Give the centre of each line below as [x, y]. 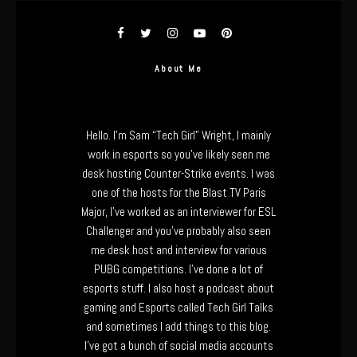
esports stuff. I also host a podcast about [178, 288]
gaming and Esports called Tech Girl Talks [178, 307]
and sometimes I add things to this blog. [178, 326]
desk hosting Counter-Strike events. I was [178, 173]
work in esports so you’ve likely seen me [178, 154]
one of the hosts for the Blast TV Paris [178, 192]
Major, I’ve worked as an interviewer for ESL [178, 212]
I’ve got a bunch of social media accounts [178, 345]
